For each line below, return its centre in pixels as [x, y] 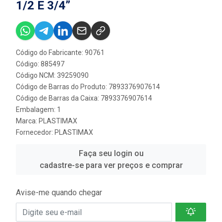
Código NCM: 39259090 [52, 75]
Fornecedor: [35, 132]
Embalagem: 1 [38, 110]
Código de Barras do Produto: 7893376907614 [88, 87]
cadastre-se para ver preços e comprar [111, 165]
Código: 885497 [40, 64]
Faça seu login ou [111, 153]
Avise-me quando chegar [59, 193]
